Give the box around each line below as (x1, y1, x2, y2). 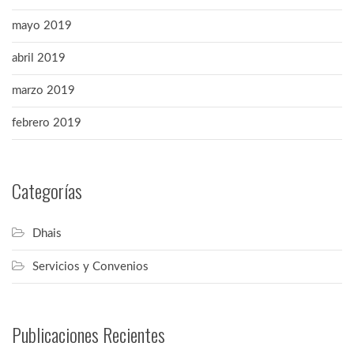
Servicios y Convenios (32, 260, 149, 273)
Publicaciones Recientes (12, 319, 165, 348)
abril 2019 (12, 51, 66, 64)
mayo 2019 (12, 19, 72, 32)
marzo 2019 (12, 84, 75, 96)
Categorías (12, 175, 82, 205)
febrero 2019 (12, 116, 81, 129)
